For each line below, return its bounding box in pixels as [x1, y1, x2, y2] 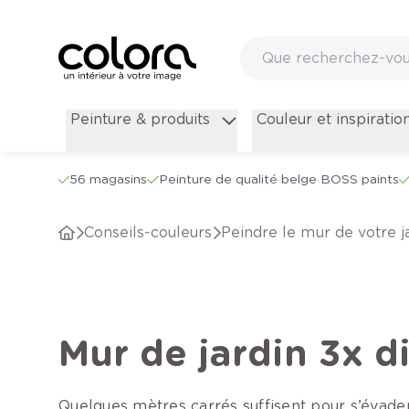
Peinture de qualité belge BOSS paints [158, 172, 399, 187]
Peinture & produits [69, 110, 210, 129]
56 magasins [69, 172, 148, 187]
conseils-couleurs [94, 224, 213, 242]
